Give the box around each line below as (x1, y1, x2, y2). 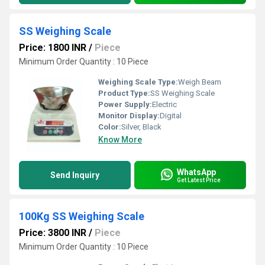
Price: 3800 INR (19, 227, 86, 238)
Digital (160, 111, 182, 120)
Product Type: (98, 89, 150, 98)
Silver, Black (121, 122, 161, 131)
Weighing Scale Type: (98, 77, 178, 86)
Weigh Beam (178, 77, 221, 86)
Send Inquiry (50, 170, 99, 180)
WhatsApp (177, 167, 216, 177)
